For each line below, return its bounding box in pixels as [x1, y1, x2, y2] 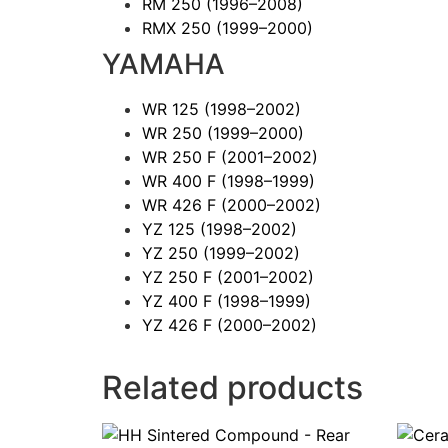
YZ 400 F [142, 290, 217, 311]
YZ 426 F [142, 314, 217, 335]
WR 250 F [142, 146, 221, 167]
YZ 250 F [142, 266, 217, 287]
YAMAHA [102, 46, 225, 81]
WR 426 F [142, 194, 221, 215]
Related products [102, 367, 363, 407]
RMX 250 [142, 17, 216, 38]
